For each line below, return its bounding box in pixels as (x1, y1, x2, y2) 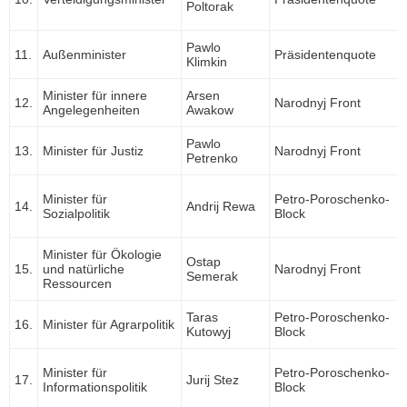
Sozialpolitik (43, 206, 110, 222)
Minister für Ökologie (43, 247, 162, 263)
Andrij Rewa (186, 199, 255, 214)
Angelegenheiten (43, 103, 140, 118)
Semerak (186, 269, 238, 284)
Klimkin (186, 55, 227, 70)
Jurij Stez (186, 372, 239, 388)
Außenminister (43, 47, 126, 63)
